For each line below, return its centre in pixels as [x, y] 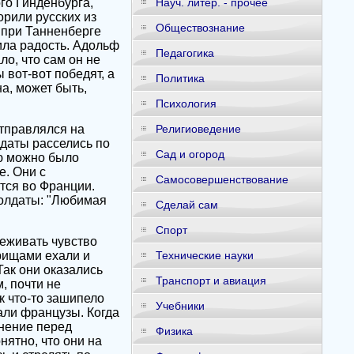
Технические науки [204, 255]
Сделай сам [186, 205]
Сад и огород [190, 154]
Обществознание [200, 28]
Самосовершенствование [222, 179]
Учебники [180, 306]
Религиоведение [198, 129]
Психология [186, 104]
